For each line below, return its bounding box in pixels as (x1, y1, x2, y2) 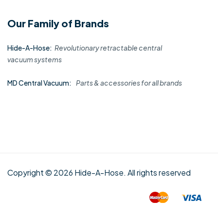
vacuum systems (7, 55, 62, 64)
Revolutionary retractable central (54, 43, 162, 53)
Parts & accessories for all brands (76, 78, 182, 88)
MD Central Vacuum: (7, 78, 72, 88)
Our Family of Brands (7, 17, 109, 30)
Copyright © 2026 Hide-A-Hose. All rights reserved (7, 167, 191, 178)
